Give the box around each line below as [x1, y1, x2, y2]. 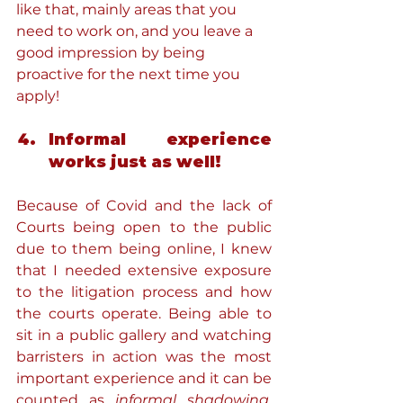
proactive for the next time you [16, 66, 244, 83]
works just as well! [49, 152, 221, 172]
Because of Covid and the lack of [16, 197, 272, 214]
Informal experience [49, 130, 272, 149]
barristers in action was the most [16, 348, 272, 365]
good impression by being [16, 44, 209, 61]
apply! [16, 87, 59, 104]
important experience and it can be [16, 370, 272, 387]
